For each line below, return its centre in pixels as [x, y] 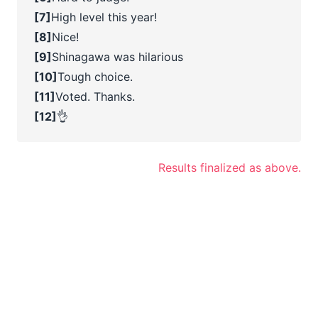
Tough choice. [95, 76]
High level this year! [104, 17]
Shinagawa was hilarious [117, 56]
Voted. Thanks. [95, 96]
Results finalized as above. [230, 167]
